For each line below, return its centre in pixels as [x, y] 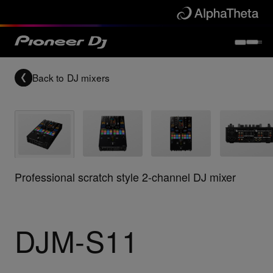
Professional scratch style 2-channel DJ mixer [125, 176]
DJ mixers [88, 78]
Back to [48, 78]
